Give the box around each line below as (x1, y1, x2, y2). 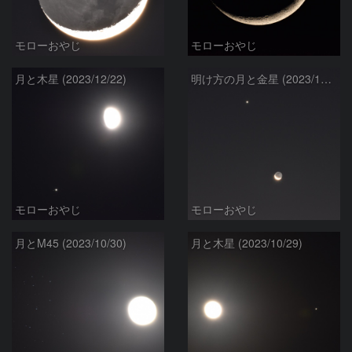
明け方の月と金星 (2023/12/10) (321, 71, 332, 86)
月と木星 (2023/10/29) (191, 235, 302, 251)
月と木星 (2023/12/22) (15, 71, 126, 86)
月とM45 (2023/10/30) (15, 235, 126, 251)
